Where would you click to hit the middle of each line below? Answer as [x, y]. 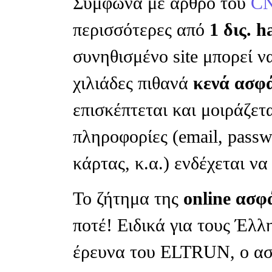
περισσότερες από [141, 29]
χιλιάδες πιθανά [133, 83]
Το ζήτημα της [128, 198]
